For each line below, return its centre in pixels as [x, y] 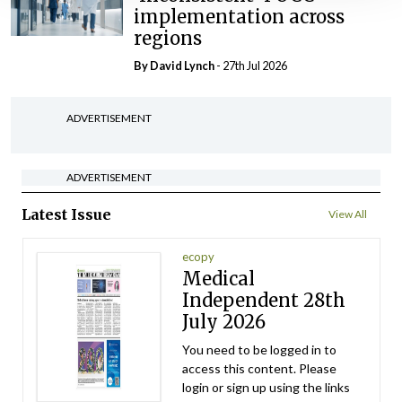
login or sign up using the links [267, 388]
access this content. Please [260, 369]
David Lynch [183, 66]
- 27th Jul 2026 [251, 66]
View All [348, 214]
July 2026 [224, 322]
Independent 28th [264, 301]
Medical [219, 279]
